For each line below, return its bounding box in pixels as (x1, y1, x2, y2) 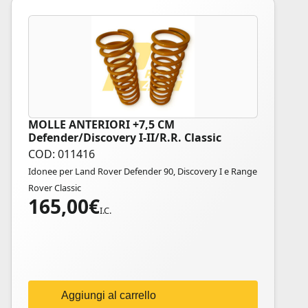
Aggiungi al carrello (61, 289, 156, 301)
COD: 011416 (28, 146, 95, 162)
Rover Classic (28, 181, 81, 194)
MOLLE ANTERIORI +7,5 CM (28, 117, 175, 132)
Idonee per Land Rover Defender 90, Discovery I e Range (28, 165, 257, 177)
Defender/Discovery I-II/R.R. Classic (28, 130, 221, 145)
